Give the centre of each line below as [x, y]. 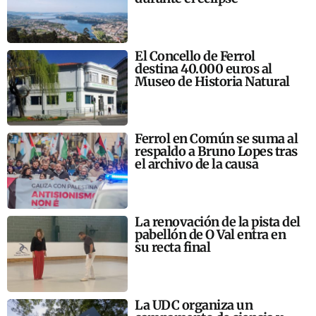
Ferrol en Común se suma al [217, 139]
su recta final [173, 247]
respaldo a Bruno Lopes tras [216, 152]
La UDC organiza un [194, 305]
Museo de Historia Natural [212, 81]
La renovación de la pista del [218, 221]
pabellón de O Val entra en [211, 234]
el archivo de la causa [197, 164]
